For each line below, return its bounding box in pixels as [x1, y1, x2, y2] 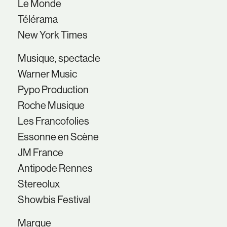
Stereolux [17, 179, 60, 190]
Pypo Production [17, 85, 89, 95]
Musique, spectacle [17, 53, 100, 64]
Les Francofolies [17, 116, 89, 127]
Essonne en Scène [17, 132, 99, 142]
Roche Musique [17, 100, 85, 111]
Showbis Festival [17, 195, 90, 205]
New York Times [17, 30, 88, 41]
